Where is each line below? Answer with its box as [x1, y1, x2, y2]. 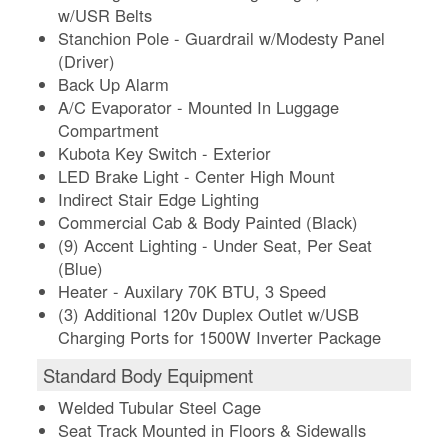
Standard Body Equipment [43, 361, 254, 388]
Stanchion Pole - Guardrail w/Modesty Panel [58, 25, 386, 50]
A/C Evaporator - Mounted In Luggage [58, 94, 340, 119]
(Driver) [58, 48, 116, 73]
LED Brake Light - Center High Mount [58, 163, 336, 188]
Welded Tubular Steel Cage [58, 394, 262, 419]
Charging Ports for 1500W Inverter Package [58, 324, 382, 349]
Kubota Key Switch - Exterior [58, 140, 272, 165]
